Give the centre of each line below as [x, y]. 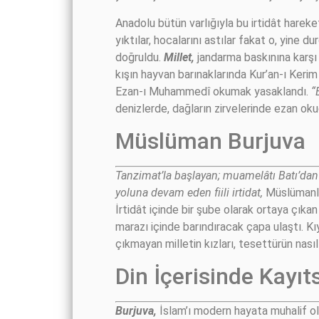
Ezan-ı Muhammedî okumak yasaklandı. [213, 91]
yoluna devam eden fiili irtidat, [189, 192]
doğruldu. [140, 57]
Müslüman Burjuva [210, 141]
